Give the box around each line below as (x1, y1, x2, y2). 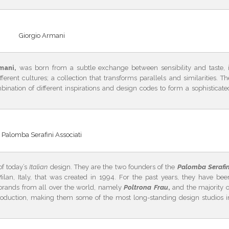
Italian (29, 163, 48, 171)
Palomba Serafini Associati (2, 131, 82, 139)
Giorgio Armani (18, 31, 65, 39)
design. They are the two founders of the (48, 163, 177, 171)
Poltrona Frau (124, 184, 168, 192)
